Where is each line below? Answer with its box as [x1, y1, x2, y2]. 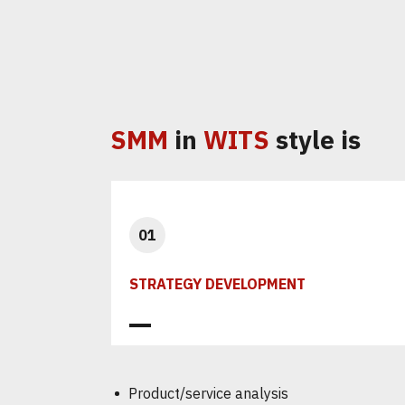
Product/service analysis [128, 384, 288, 402]
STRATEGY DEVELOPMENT [129, 275, 306, 293]
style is [269, 123, 361, 156]
